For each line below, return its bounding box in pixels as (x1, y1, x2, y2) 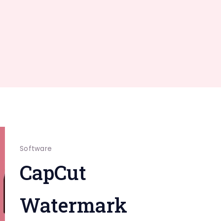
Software (19, 144, 52, 153)
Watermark (19, 192, 127, 218)
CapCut (19, 159, 86, 185)
